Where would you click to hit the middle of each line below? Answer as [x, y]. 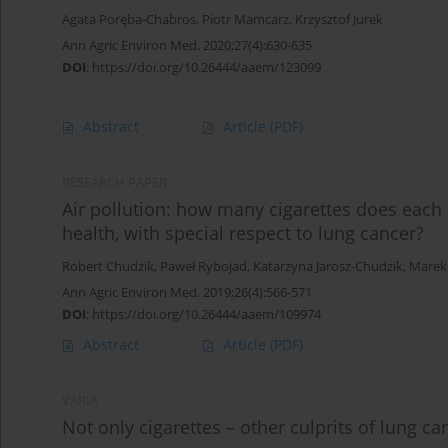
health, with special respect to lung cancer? [243, 233]
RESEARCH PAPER [114, 183]
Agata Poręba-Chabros [129, 19]
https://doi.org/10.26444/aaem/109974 [206, 314]
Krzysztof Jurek [339, 19]
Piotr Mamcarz [245, 19]
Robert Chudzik [108, 267]
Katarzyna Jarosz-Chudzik [328, 267]
